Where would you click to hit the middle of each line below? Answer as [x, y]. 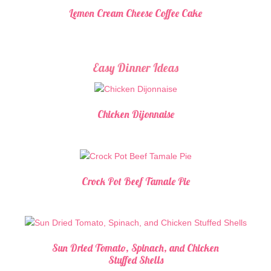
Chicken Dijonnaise [135, 114]
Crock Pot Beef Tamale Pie [135, 181]
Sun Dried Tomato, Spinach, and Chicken [135, 247]
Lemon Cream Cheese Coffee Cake [135, 13]
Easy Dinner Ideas [135, 67]
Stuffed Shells [135, 260]
